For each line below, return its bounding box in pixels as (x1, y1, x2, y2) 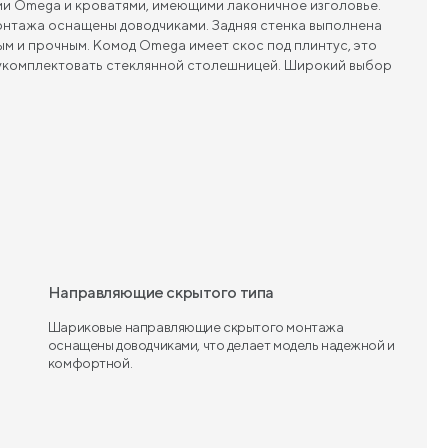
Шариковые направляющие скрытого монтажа (47, 318, 344, 335)
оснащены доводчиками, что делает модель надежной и (47, 336, 395, 353)
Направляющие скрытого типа (47, 282, 274, 302)
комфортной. (47, 354, 133, 371)
